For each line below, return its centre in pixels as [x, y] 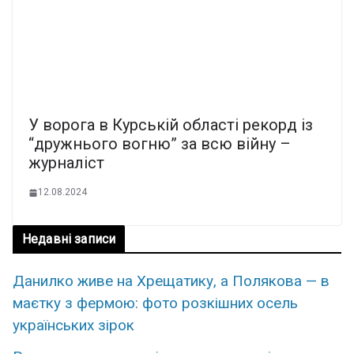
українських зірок [73, 326]
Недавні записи [69, 239]
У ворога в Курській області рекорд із [171, 125]
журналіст [66, 163]
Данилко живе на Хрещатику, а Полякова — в [171, 281]
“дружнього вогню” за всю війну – [160, 144]
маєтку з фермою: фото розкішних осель [155, 303]
